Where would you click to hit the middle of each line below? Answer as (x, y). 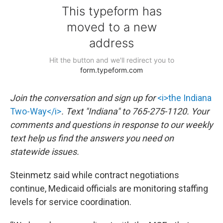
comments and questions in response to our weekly (111, 125)
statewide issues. (45, 152)
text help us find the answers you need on (92, 138)
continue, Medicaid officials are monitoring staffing (109, 188)
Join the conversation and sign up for (84, 98)
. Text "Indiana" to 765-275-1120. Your (135, 111)
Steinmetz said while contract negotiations (95, 175)
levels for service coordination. (71, 202)
